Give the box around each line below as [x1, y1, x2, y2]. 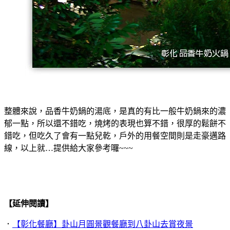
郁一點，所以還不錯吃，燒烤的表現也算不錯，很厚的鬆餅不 [4, 119, 226, 128]
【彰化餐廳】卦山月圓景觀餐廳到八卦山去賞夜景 [12, 220, 193, 229]
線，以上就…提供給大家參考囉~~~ [4, 144, 133, 153]
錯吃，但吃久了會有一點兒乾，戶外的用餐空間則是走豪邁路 [4, 131, 226, 141]
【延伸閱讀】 [4, 199, 53, 208]
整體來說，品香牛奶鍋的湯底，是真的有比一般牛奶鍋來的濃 [4, 107, 226, 116]
